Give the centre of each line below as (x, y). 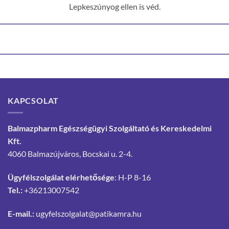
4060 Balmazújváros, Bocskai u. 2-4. (70, 154)
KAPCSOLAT (33, 100)
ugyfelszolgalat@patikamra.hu (89, 213)
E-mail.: (21, 213)
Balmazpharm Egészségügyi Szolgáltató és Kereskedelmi (110, 128)
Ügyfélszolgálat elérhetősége (61, 177)
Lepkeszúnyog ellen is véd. (114, 6)
